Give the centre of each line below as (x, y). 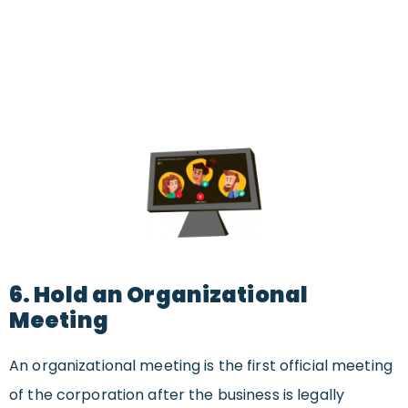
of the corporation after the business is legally (177, 394)
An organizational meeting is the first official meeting (201, 365)
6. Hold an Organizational (158, 294)
